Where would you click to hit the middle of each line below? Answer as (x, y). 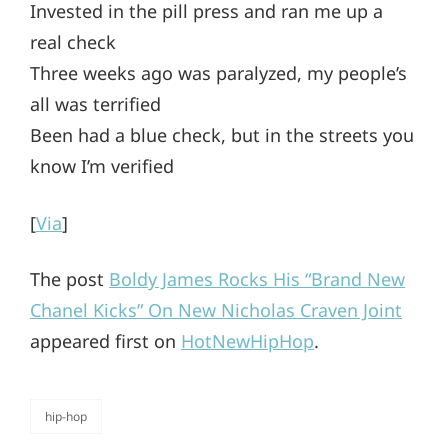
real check (73, 42)
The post (69, 278)
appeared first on (105, 340)
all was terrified (95, 104)
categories (58, 428)
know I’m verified (102, 166)
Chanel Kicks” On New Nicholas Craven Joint (216, 309)
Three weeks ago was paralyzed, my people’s (218, 73)
